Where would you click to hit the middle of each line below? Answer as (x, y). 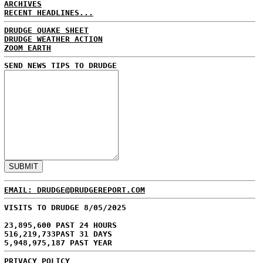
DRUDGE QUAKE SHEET (46, 30)
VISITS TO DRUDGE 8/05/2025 (65, 207)
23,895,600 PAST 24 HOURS (60, 225)
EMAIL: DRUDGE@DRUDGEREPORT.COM (75, 190)
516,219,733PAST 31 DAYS (58, 234)
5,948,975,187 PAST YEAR (58, 242)
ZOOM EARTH (28, 48)
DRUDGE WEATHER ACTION (53, 39)
